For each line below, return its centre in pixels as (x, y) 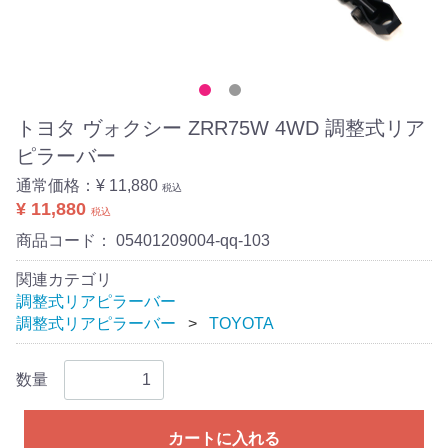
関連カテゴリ (64, 279)
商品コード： (66, 240)
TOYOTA (241, 323)
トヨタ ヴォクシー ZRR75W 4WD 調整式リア (220, 127)
